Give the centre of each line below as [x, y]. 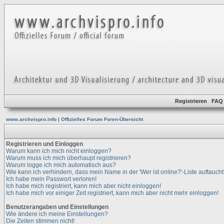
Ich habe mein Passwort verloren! [51, 179]
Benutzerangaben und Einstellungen [57, 207]
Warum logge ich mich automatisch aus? [61, 165]
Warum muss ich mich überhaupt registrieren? [68, 158]
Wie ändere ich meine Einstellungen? [57, 214]
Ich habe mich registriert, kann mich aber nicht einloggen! [83, 186]
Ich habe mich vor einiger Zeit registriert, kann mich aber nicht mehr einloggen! [112, 193]
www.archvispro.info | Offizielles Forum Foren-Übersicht [74, 119]
